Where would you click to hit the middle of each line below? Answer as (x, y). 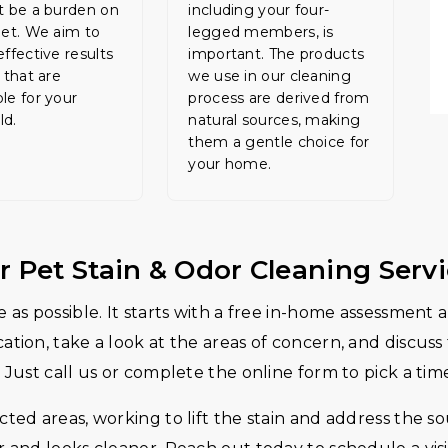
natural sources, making (274, 120)
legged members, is (261, 32)
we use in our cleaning (269, 76)
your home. (230, 164)
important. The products (276, 54)
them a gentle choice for (279, 142)
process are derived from (279, 98)
